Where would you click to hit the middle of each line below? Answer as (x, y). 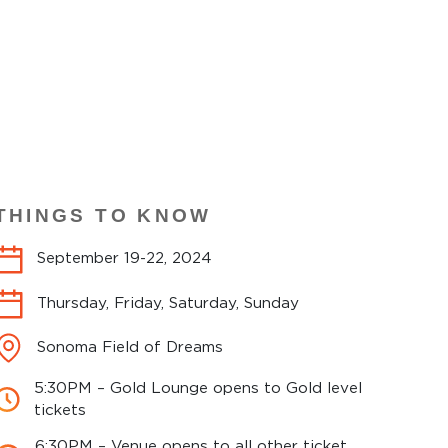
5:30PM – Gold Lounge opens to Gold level (197, 388)
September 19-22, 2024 (124, 259)
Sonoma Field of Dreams (129, 348)
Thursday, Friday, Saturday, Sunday (167, 303)
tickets (59, 410)
